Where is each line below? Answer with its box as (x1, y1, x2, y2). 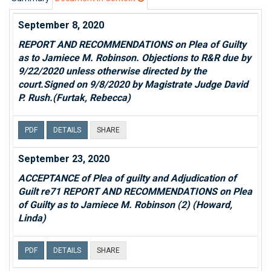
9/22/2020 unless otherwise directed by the (18, 65, 207, 77)
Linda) (18, 212, 46, 224)
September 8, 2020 (18, 19, 104, 31)
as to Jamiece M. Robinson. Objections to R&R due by (18, 52, 251, 64)
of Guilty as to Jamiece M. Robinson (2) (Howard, (18, 199, 232, 211)
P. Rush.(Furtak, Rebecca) (18, 92, 131, 103)
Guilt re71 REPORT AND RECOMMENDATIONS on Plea (18, 186, 252, 197)
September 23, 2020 (18, 153, 109, 165)
